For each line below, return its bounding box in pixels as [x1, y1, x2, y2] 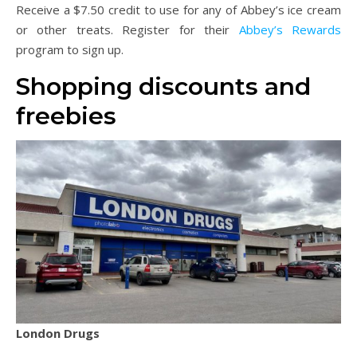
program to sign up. [16, 41, 124, 58]
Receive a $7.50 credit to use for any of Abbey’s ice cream [16, 2, 341, 18]
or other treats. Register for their [16, 22, 239, 38]
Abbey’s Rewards [238, 22, 342, 38]
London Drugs [16, 325, 100, 342]
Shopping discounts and [16, 72, 311, 102]
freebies [16, 101, 116, 131]
